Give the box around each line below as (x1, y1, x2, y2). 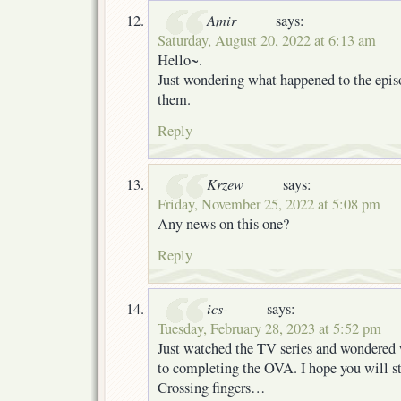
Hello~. (158, 49, 202, 70)
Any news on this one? (158, 213, 289, 234)
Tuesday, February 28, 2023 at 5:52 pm (158, 318, 381, 338)
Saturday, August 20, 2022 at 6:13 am (158, 30, 376, 50)
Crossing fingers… (158, 377, 265, 397)
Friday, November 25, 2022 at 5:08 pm (158, 193, 380, 214)
